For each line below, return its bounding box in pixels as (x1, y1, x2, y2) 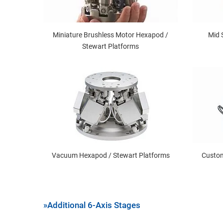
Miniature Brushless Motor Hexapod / (53, 30, 168, 39)
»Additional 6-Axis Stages (43, 200, 140, 210)
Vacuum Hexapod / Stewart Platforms (51, 151, 170, 159)
